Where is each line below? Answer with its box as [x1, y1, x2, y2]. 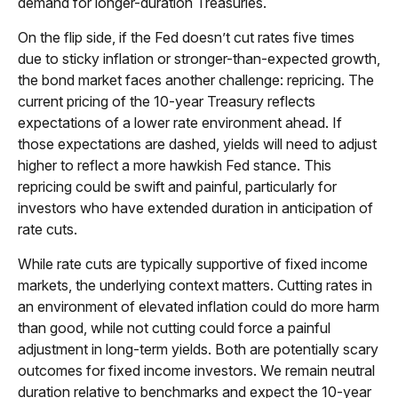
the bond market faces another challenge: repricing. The [18, 70, 374, 89]
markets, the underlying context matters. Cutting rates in [18, 275, 372, 294]
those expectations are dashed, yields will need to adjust [18, 134, 377, 153]
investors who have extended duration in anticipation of [18, 198, 373, 217]
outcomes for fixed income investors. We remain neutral [18, 361, 375, 379]
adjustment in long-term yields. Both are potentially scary [18, 339, 378, 358]
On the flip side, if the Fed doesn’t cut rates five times [18, 28, 354, 46]
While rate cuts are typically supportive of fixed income [18, 254, 368, 273]
